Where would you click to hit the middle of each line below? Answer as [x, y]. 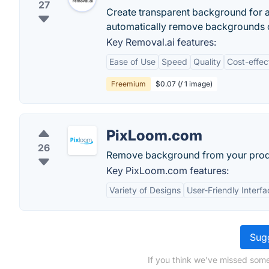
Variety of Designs [145, 190]
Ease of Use [132, 62]
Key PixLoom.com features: [168, 171]
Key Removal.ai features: [161, 42]
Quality [207, 62]
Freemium [128, 84]
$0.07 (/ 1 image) [184, 84]
